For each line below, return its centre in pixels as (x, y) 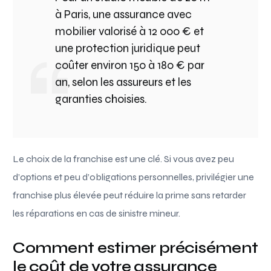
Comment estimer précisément (135, 247)
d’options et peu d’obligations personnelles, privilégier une (134, 177)
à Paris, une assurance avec (124, 14)
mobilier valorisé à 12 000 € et (130, 31)
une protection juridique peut (128, 48)
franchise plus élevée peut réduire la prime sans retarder (130, 195)
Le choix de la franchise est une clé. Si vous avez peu (124, 158)
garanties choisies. (101, 99)
